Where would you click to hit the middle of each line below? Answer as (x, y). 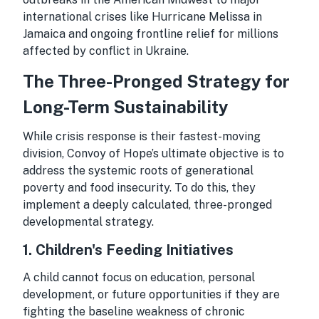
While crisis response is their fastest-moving (142, 136)
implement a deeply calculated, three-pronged (147, 205)
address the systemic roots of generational (138, 171)
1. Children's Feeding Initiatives (128, 250)
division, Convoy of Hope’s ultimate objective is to (153, 153)
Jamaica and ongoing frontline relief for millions (151, 34)
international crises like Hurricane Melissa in (142, 17)
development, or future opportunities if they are (151, 294)
